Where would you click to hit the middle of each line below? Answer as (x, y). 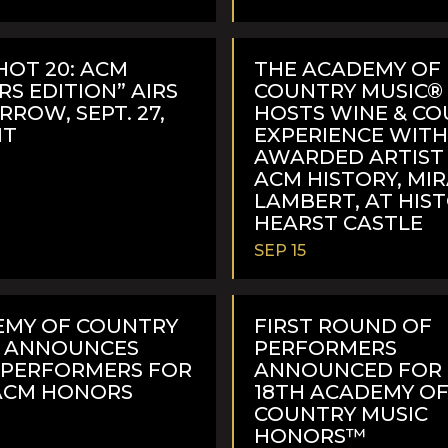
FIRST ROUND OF (343, 325)
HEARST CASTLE (338, 222)
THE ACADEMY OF (347, 68)
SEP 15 (280, 250)
